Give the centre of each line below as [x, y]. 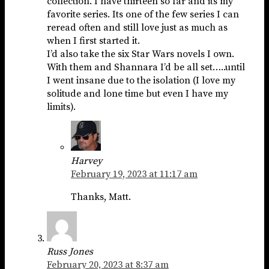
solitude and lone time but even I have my [138, 93]
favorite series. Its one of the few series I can [143, 14]
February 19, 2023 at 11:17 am [134, 174]
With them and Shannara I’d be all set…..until [146, 67]
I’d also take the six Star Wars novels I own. [141, 54]
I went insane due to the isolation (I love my [141, 80]
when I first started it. [93, 41]
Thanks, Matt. [101, 197]
